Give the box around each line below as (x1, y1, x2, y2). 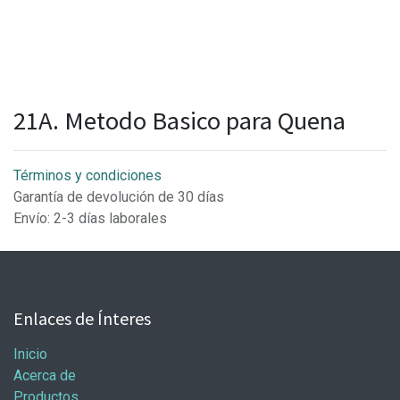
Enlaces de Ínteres (13, 307, 151, 329)
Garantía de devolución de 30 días (13, 188, 224, 205)
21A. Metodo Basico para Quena (13, 104, 346, 137)
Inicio (13, 346, 47, 362)
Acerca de (13, 367, 76, 384)
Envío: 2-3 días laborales (13, 210, 167, 227)
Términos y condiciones (13, 167, 162, 184)
